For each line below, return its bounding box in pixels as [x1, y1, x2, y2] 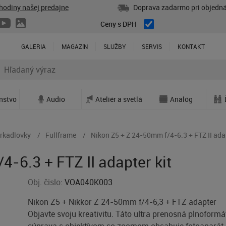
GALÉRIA [21, 42, 46, 51]
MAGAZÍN [62, 42, 88, 51]
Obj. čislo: [28, 177, 65, 188]
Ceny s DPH [100, 19, 137, 29]
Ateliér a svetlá [95, 94, 142, 104]
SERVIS [142, 42, 162, 51]
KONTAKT [178, 42, 205, 51]
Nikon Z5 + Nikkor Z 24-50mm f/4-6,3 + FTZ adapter [28, 196, 217, 207]
